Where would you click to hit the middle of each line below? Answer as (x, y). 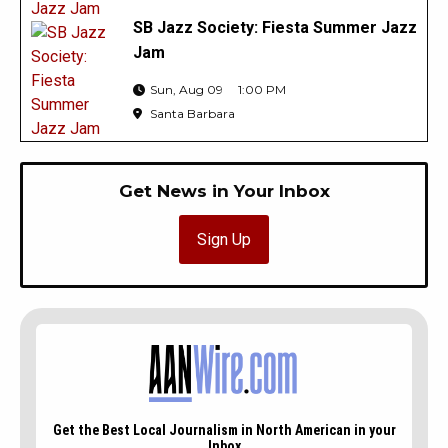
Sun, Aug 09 (186, 90)
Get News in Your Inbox (224, 191)
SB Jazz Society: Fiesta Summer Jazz (274, 28)
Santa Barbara (190, 114)
